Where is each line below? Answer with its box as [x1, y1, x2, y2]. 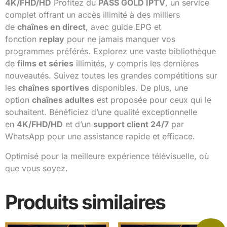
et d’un [63, 119, 93, 130]
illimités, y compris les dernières [73, 58, 199, 69]
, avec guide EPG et [86, 22, 161, 32]
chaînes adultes [32, 95, 94, 105]
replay [39, 34, 64, 45]
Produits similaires [5, 190, 165, 214]
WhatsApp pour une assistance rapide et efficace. [5, 131, 195, 142]
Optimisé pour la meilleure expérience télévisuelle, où [5, 150, 209, 161]
